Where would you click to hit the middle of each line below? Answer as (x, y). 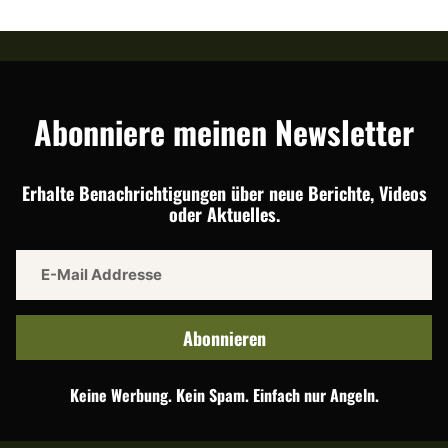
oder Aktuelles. (224, 213)
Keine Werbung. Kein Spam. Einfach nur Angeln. (224, 394)
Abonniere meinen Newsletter (224, 131)
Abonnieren (224, 337)
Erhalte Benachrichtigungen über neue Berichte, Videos (224, 192)
